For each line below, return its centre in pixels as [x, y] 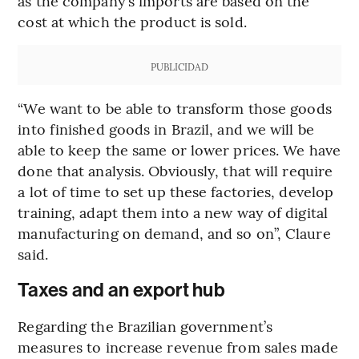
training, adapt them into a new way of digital [173, 212]
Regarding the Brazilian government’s [145, 326]
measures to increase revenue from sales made [178, 347]
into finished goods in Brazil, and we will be [166, 129]
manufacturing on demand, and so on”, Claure [174, 233]
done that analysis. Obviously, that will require [175, 171]
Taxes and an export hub [121, 290]
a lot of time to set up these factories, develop [176, 192]
